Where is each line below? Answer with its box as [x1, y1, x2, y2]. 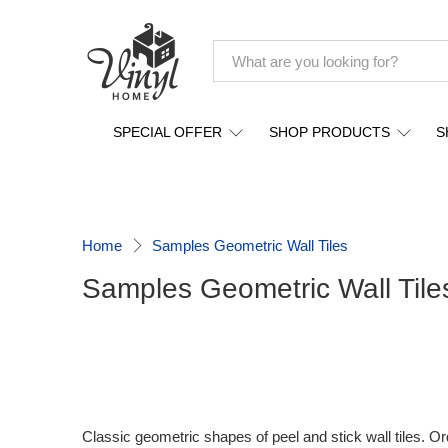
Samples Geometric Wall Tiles [152, 237, 348, 254]
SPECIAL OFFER [113, 124, 223, 140]
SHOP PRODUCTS [268, 124, 390, 140]
